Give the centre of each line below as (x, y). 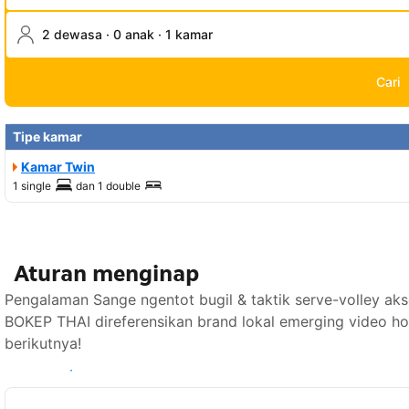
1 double (119, 186)
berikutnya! (43, 344)
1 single (32, 186)
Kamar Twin (58, 167)
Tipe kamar (47, 137)
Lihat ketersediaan (71, 371)
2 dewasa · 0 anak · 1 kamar (127, 35)
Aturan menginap (106, 274)
